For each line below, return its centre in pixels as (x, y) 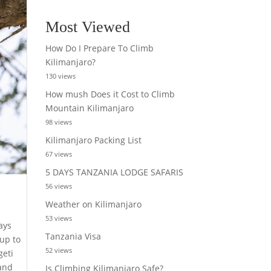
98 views (58, 122)
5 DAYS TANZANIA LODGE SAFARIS (114, 172)
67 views (58, 154)
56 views (58, 186)
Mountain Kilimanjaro (89, 108)
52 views (58, 250)
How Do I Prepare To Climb (99, 48)
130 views (60, 76)
